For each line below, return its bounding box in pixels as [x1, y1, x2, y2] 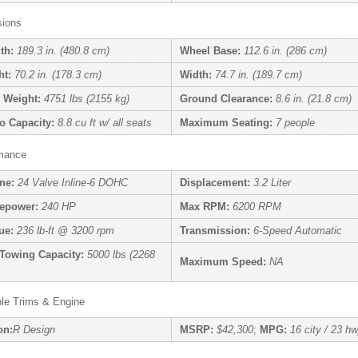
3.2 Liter [253, 177, 291, 189]
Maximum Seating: [180, 117, 276, 129]
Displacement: [180, 177, 250, 189]
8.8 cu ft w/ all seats [58, 117, 152, 129]
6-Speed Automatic [253, 225, 342, 237]
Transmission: [180, 225, 250, 237]
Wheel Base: [180, 45, 241, 58]
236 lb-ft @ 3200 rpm [17, 225, 114, 237]
